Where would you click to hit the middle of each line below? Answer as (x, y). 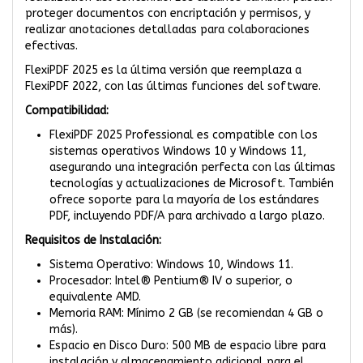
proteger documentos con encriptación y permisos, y (168, 13)
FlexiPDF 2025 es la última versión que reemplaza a (163, 70)
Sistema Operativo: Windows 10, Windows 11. (171, 264)
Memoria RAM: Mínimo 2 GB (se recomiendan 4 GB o (186, 313)
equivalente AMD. (95, 297)
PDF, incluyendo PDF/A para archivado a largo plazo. (187, 216)
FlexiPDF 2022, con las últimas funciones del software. (173, 86)
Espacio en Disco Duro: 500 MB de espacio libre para (188, 345)
